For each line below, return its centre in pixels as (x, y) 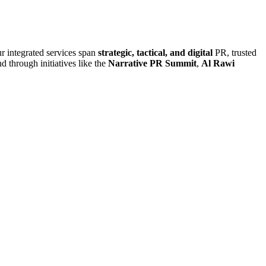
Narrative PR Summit (152, 64)
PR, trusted (235, 53)
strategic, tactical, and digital (155, 53)
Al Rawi (218, 64)
